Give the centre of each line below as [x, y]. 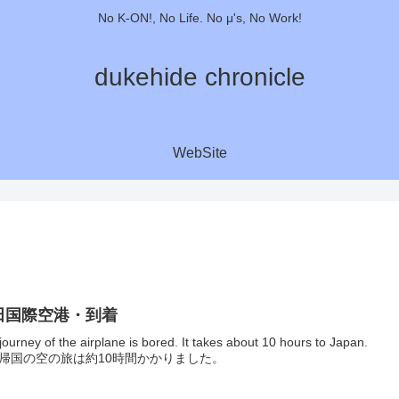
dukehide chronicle [199, 77]
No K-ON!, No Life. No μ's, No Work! [199, 18]
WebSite [199, 152]
